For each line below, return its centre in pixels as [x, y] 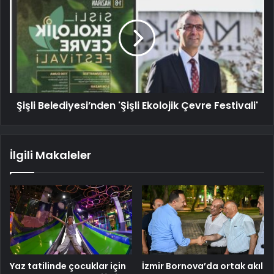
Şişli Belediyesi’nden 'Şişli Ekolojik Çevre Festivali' [137, 105]
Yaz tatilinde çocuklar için [68, 266]
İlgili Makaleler [50, 155]
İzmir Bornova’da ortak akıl [202, 266]
